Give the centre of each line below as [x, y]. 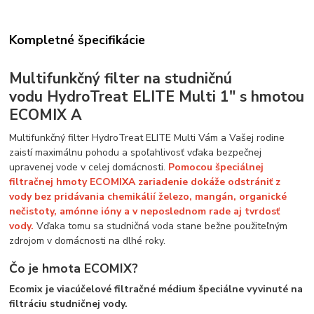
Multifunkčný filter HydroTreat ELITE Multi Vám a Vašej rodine [147, 138]
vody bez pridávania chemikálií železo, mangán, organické [148, 197]
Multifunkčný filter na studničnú [121, 79]
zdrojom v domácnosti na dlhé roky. [88, 241]
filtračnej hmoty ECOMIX [69, 182]
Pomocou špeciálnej [216, 168]
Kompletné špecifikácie [77, 40]
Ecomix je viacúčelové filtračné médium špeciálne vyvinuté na [156, 289]
